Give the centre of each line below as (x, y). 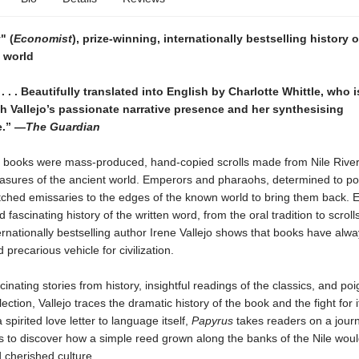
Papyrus (214, 321)
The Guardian (63, 127)
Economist (42, 38)
